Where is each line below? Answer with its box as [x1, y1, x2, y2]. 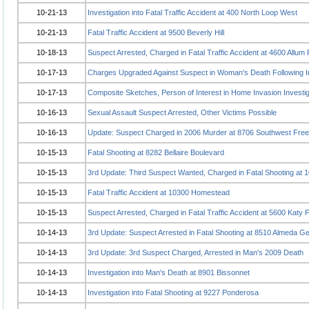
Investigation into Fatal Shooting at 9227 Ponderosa [88, 288, 259, 297]
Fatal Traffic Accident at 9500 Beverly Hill [88, 28, 224, 37]
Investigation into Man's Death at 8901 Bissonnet [88, 268, 250, 277]
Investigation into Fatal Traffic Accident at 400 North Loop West [88, 8, 297, 17]
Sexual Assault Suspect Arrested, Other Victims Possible [88, 108, 277, 117]
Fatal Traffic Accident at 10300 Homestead [88, 188, 230, 197]
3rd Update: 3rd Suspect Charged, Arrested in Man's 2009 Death [88, 248, 303, 257]
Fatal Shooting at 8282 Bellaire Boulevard [88, 148, 224, 157]
